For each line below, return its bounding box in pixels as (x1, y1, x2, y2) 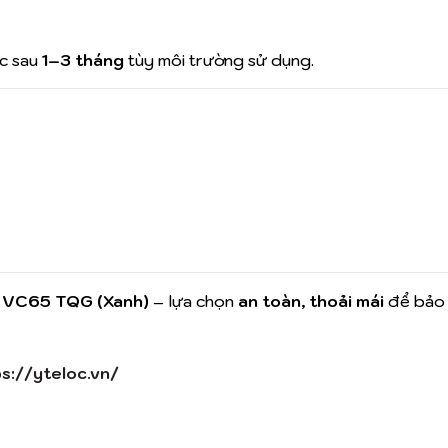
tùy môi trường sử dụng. (124, 50, 314, 71)
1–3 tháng (42, 50, 124, 71)
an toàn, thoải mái (238, 291, 384, 312)
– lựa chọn (149, 291, 238, 312)
